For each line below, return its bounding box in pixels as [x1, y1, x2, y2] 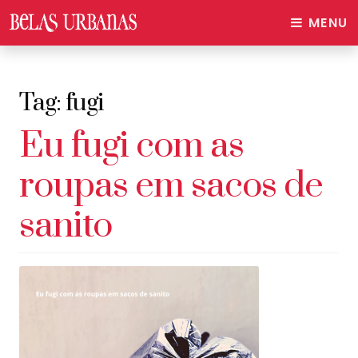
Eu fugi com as [19, 123, 244, 169]
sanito [19, 203, 112, 249]
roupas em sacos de [19, 163, 323, 209]
